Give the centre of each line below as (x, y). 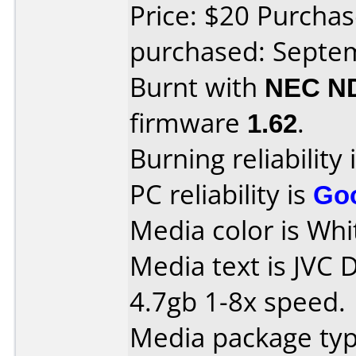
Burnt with (197, 87)
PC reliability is (221, 194)
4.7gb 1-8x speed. (238, 302)
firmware (188, 123)
